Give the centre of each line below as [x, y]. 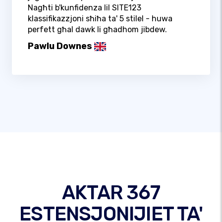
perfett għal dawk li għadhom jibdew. [97, 30]
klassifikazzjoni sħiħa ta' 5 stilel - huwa [100, 19]
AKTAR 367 [111, 193]
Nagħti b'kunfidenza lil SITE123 [84, 8]
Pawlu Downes [60, 46]
